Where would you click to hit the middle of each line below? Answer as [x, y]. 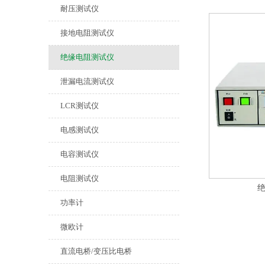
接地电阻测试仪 [87, 33]
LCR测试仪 [80, 106]
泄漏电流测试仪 [87, 81]
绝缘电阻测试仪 [87, 57]
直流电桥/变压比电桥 [96, 251]
